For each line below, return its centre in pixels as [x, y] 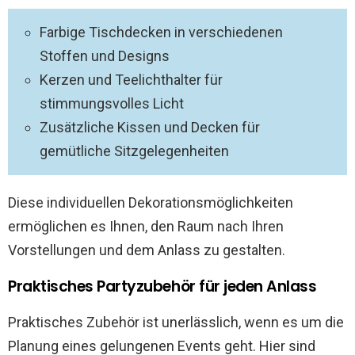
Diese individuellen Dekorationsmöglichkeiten [151, 202]
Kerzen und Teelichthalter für [131, 80]
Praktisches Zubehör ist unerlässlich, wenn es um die [176, 322]
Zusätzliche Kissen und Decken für [150, 127]
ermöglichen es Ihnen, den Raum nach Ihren [146, 226]
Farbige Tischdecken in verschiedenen [161, 32]
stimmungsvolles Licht [112, 103]
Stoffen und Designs [105, 56]
